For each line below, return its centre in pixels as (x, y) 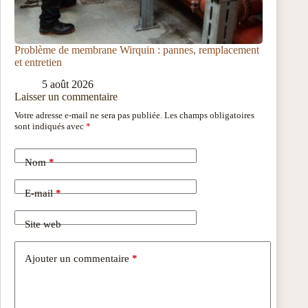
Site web (43, 224)
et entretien (38, 62)
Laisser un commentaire (66, 97)
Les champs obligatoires (209, 115)
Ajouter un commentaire (77, 258)
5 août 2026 (68, 85)
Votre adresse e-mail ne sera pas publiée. (88, 115)
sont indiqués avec (50, 126)
